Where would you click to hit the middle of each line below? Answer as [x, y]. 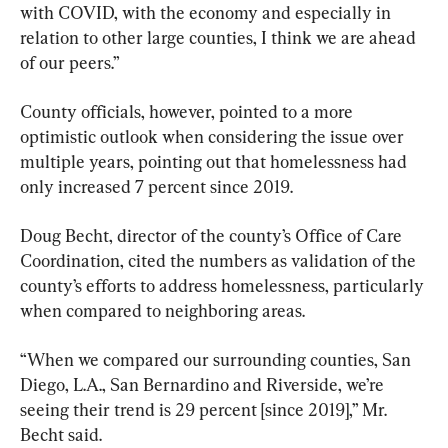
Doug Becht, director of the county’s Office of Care [213, 235]
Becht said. [61, 434]
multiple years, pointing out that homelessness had [215, 161]
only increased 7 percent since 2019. [156, 186]
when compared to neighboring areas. [162, 310]
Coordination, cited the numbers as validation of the [220, 260]
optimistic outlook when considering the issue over [214, 136]
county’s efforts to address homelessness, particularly [224, 285]
